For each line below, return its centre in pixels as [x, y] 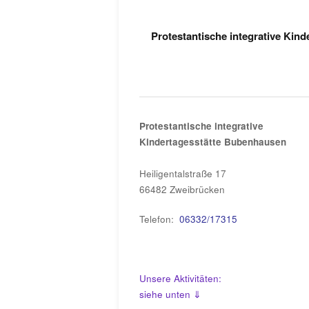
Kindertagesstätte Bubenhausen [213, 142]
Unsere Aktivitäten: [182, 278]
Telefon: [158, 219]
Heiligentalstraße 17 [183, 173]
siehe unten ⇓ [170, 294]
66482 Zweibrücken [182, 189]
